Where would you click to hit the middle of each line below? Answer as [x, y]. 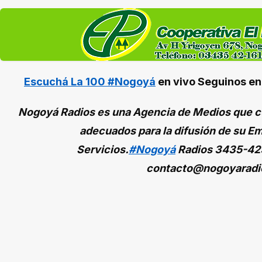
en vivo [175, 82]
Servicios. [103, 150]
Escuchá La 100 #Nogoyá [90, 82]
